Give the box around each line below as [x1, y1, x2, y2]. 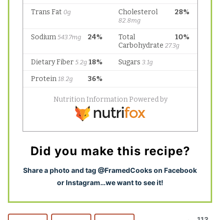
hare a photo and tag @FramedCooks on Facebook [27, 165, 197, 174]
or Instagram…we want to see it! [56, 178, 164, 187]
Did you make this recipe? [30, 143, 190, 158]
